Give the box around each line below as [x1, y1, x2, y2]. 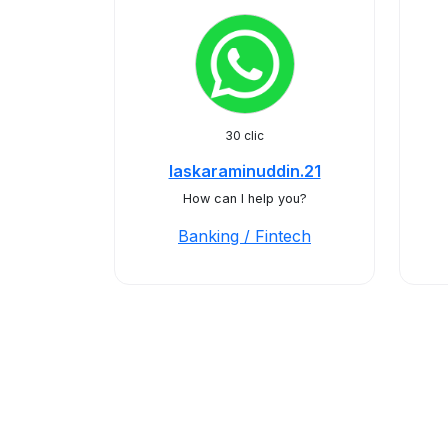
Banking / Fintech [178, 226, 311, 246]
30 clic [225, 128, 264, 143]
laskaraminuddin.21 [168, 161, 321, 181]
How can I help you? [182, 191, 307, 206]
